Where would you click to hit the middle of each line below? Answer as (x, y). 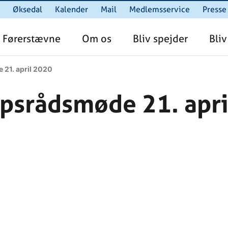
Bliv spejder (160, 39)
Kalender (72, 9)
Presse (215, 9)
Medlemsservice (160, 9)
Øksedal (27, 9)
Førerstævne (32, 39)
